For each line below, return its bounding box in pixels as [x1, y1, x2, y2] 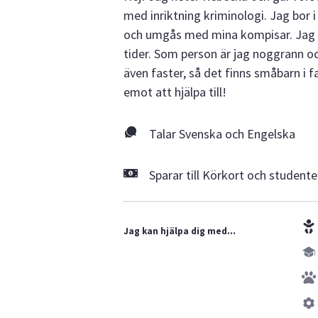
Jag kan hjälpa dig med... [124, 224, 236, 237]
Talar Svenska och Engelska [149, 125, 295, 142]
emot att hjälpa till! [124, 84, 226, 100]
